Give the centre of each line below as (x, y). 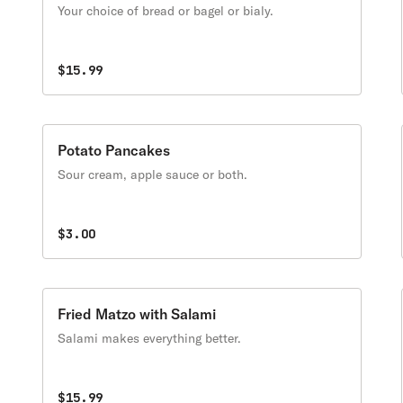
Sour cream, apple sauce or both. (153, 175)
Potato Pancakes (114, 150)
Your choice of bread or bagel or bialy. (166, 11)
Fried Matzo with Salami (137, 314)
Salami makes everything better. (150, 338)
